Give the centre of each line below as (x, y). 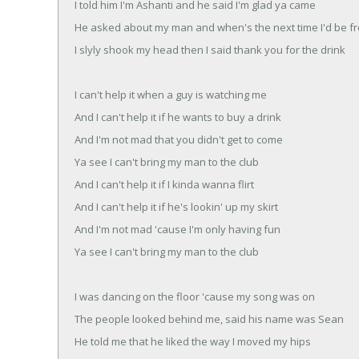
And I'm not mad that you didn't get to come (179, 139)
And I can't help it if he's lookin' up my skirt (176, 206)
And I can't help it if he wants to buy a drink (178, 117)
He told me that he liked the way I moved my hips (193, 341)
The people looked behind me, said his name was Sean (209, 319)
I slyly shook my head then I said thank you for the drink (210, 49)
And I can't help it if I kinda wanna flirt (164, 184)
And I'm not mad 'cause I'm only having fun (177, 229)
